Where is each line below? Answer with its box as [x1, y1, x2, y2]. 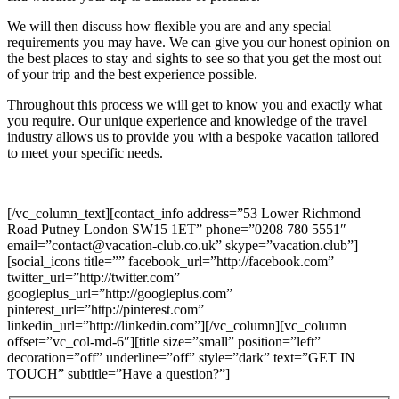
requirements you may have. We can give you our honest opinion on [7, 34, 390, 50]
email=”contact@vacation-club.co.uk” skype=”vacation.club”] [7, 237, 358, 253]
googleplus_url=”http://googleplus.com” [7, 285, 232, 301]
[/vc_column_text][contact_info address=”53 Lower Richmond [7, 205, 361, 221]
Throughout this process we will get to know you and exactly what [7, 96, 382, 112]
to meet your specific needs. [7, 144, 163, 160]
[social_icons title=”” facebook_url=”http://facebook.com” [7, 253, 334, 269]
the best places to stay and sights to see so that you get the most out [7, 50, 381, 66]
